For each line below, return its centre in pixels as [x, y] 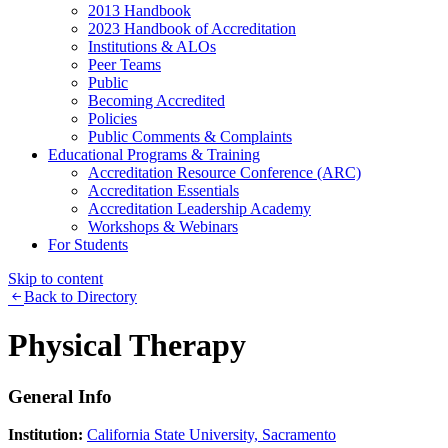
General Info [60, 396]
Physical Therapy [127, 345]
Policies [112, 118]
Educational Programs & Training [154, 154]
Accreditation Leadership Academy [199, 208]
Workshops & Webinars [163, 226]
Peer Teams [124, 64]
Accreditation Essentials [163, 190]
